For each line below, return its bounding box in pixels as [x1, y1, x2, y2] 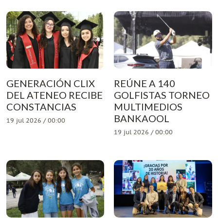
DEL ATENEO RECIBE [6, 89, 103, 101]
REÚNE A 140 [114, 77, 175, 89]
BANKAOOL [114, 112, 169, 124]
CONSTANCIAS [6, 100, 76, 112]
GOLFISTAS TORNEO [114, 89, 210, 101]
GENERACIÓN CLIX [6, 77, 95, 89]
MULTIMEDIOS [114, 100, 182, 112]
